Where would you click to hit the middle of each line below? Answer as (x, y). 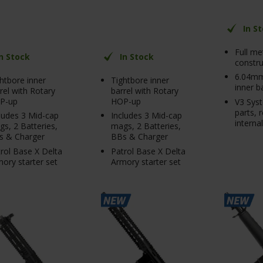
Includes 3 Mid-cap (146, 116)
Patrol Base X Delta (148, 151)
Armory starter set (146, 161)
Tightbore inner (140, 80)
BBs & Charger (139, 137)
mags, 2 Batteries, (146, 126)
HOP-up (126, 101)
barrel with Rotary (145, 90)
